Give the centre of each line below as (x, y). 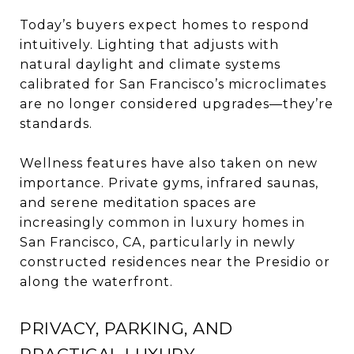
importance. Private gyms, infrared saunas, (169, 183)
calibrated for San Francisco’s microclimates (173, 84)
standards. (56, 123)
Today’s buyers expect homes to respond (165, 24)
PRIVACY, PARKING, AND (126, 328)
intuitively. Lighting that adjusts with (149, 44)
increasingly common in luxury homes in (162, 222)
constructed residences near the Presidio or (175, 262)
